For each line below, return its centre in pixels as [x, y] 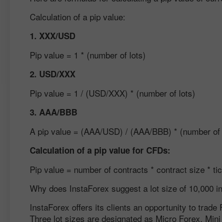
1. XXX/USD [53, 36]
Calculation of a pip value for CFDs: [100, 150]
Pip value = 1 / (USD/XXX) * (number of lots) [112, 93]
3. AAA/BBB [54, 112]
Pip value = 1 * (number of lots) [88, 55]
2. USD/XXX [53, 74]
